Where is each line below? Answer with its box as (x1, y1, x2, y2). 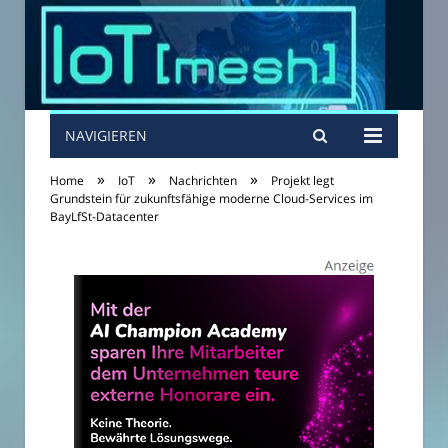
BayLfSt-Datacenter (50, 208, 159, 225)
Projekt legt (271, 172, 334, 189)
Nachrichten (169, 172, 237, 189)
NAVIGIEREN (65, 126, 147, 145)
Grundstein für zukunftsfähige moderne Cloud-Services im (50, 190, 373, 207)
